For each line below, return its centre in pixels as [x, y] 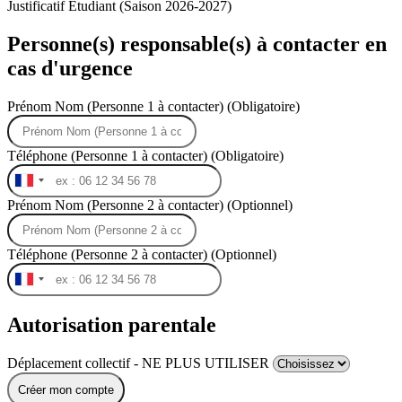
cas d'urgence [70, 68]
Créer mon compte [66, 390]
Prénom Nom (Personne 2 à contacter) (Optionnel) [150, 205]
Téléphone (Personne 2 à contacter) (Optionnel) [142, 254]
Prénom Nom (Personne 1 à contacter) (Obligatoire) [153, 106]
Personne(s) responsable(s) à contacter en [197, 44]
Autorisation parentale [112, 325]
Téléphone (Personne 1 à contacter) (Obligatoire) [145, 155]
